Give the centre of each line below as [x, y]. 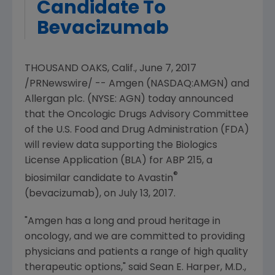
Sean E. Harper [185, 268]
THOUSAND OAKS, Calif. [80, 69]
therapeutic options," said [87, 268]
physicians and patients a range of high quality [136, 253]
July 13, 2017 [146, 194]
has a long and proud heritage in [141, 222]
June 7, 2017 [168, 69]
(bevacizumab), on [72, 194]
